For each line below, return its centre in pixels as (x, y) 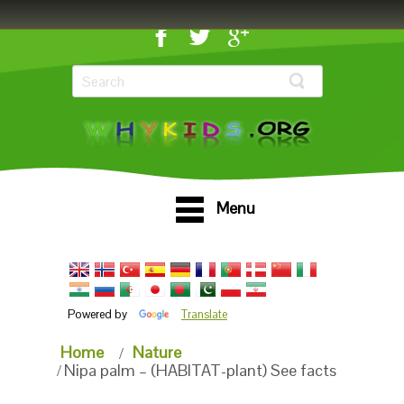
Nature (157, 352)
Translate (204, 315)
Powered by (99, 315)
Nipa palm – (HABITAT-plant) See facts (200, 370)
